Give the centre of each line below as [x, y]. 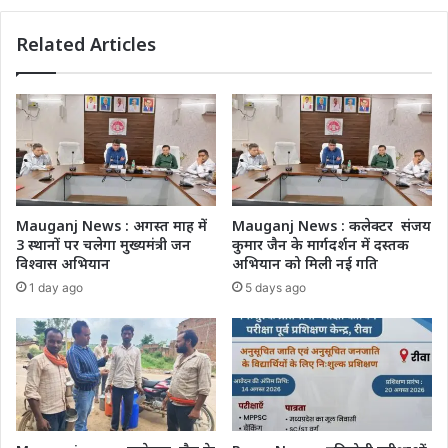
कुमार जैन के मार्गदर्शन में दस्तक [320, 245]
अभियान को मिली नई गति [305, 264]
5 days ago [275, 288]
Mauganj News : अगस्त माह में [111, 226]
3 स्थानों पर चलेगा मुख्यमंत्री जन [103, 245]
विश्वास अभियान [63, 264]
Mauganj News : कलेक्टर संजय [331, 226]
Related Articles [86, 43]
